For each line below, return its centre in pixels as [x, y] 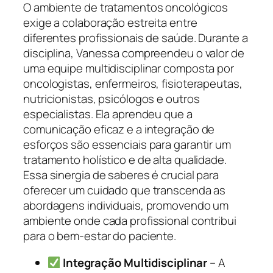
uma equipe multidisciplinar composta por [129, 69]
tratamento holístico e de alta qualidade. [125, 160]
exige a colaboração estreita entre [110, 23]
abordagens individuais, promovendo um [126, 206]
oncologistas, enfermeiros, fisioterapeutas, [133, 84]
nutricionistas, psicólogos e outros [112, 99]
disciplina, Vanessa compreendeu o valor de [134, 53]
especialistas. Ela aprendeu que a [108, 114]
